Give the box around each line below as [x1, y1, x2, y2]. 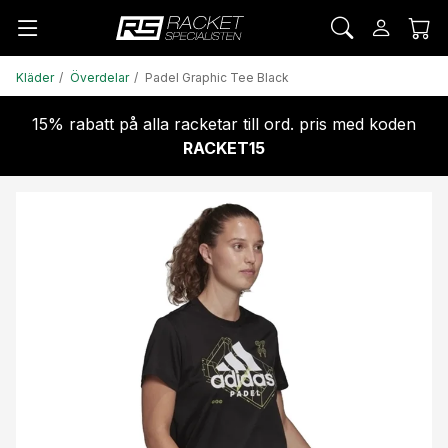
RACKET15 [183, 137, 265, 158]
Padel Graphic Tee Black [145, 69, 290, 85]
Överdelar [70, 69, 130, 85]
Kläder [16, 69, 54, 85]
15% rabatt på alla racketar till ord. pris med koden [32, 113, 416, 134]
